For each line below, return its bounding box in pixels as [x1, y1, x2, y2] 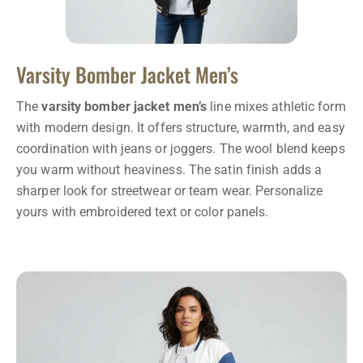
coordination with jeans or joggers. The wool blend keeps [16, 140, 345, 156]
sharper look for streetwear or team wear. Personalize [16, 182, 323, 199]
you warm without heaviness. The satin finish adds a [16, 161, 322, 177]
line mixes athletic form [207, 98, 346, 114]
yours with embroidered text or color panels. [16, 203, 269, 220]
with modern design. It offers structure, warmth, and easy [16, 119, 345, 135]
